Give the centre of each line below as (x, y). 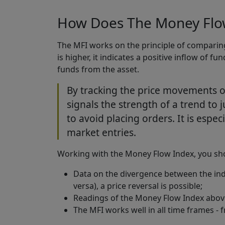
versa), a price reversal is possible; (138, 186)
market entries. (101, 132)
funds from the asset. (98, 69)
